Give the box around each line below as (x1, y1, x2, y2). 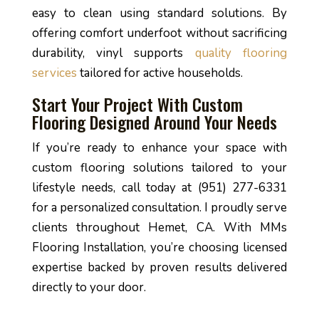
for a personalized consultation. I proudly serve (31, 199, 288, 216)
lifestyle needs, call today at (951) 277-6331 (31, 179, 288, 196)
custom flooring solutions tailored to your (31, 159, 288, 176)
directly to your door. (31, 279, 146, 296)
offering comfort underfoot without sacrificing (31, 25, 288, 41)
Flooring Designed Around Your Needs (31, 109, 277, 135)
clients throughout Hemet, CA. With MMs (31, 219, 288, 236)
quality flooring (194, 45, 288, 61)
